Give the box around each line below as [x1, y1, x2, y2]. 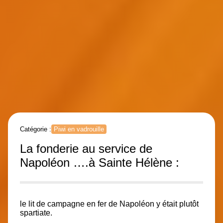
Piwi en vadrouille [54, 125, 104, 133]
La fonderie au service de [20, 141, 152, 155]
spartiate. [20, 208, 52, 217]
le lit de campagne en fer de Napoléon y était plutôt [20, 199, 199, 208]
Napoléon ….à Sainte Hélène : [20, 155, 179, 169]
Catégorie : [20, 125, 51, 133]
